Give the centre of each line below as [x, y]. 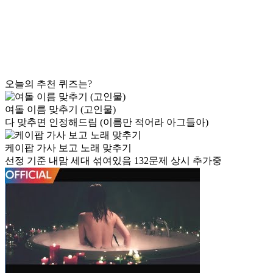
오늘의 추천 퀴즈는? [48, 83]
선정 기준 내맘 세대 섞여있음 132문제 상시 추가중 [113, 160]
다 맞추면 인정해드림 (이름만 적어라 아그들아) [107, 122]
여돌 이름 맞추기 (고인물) [60, 109]
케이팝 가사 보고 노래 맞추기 [68, 147]
